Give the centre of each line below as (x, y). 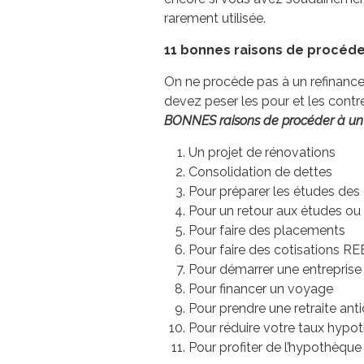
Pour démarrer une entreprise (275, 270)
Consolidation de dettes (260, 172)
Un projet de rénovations (262, 153)
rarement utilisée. (215, 19)
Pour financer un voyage (261, 289)
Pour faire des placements (267, 231)
